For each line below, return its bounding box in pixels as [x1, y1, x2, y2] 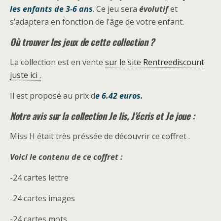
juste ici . [10, 70, 41, 80]
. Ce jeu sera [93, 3, 139, 14]
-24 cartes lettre [10, 172, 69, 183]
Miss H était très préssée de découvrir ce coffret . [10, 131, 190, 142]
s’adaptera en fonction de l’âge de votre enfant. [10, 16, 184, 27]
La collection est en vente [10, 57, 105, 68]
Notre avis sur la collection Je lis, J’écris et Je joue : [10, 109, 195, 122]
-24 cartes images [10, 193, 75, 204]
